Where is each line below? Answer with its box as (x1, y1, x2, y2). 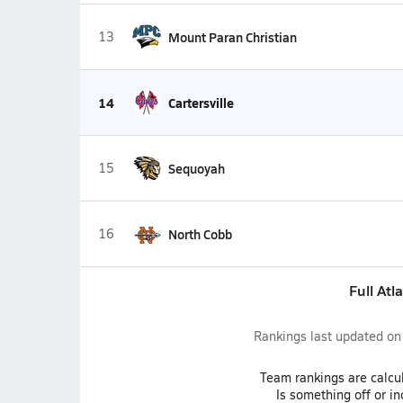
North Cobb (167, 225, 232, 243)
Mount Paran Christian (167, 28, 297, 46)
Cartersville (167, 94, 234, 112)
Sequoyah (167, 159, 225, 177)
